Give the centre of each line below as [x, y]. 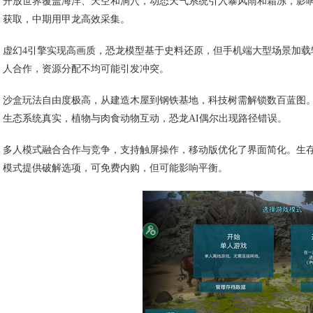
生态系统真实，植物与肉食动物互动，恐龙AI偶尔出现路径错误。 [145, 119]
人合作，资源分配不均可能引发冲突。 [86, 69]
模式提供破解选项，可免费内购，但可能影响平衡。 [115, 168]
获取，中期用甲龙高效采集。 [66, 20]
